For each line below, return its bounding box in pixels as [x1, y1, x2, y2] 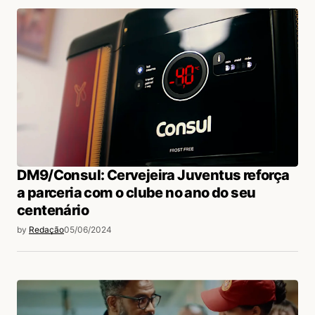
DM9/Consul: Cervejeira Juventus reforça [17, 167, 290, 184]
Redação [29, 224, 64, 235]
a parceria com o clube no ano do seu [17, 184, 256, 201]
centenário [17, 202, 89, 219]
